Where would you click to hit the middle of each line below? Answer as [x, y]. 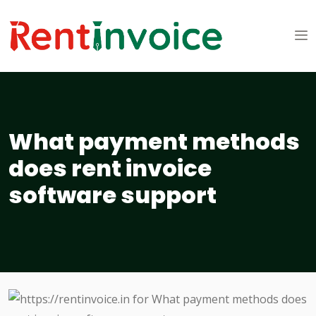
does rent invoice [110, 169]
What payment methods [154, 142]
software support [113, 195]
